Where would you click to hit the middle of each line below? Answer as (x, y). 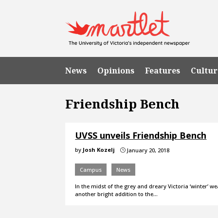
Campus (91, 169)
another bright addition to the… (117, 194)
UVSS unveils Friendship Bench (141, 135)
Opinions (116, 70)
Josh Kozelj (99, 149)
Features (163, 70)
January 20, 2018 (148, 150)
